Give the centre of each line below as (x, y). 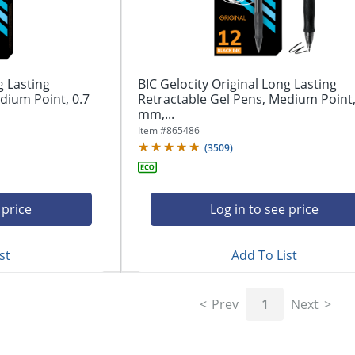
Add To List (265, 255)
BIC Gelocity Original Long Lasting (237, 84)
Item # (152, 130)
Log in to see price (265, 209)
